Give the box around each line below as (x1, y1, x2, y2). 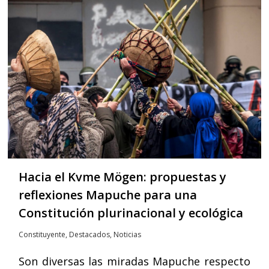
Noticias (113, 229, 142, 240)
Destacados (69, 229, 110, 240)
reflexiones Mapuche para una (19, 186, 198, 203)
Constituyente (19, 229, 66, 240)
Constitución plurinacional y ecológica (19, 204, 244, 221)
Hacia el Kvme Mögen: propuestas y (19, 168, 227, 185)
